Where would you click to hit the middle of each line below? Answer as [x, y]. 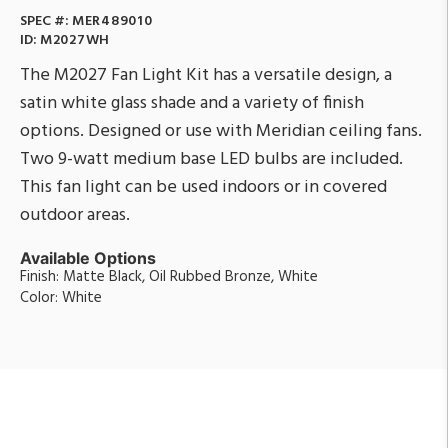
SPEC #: [46, 21]
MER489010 [112, 21]
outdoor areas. [75, 215]
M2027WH [75, 40]
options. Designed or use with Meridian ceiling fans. [221, 131]
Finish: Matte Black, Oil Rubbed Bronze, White [169, 276]
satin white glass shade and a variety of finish [192, 103]
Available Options [88, 257]
